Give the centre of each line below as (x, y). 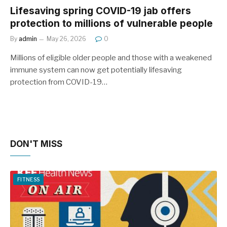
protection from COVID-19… (59, 82)
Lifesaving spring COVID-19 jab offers (101, 11)
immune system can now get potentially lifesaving (96, 70)
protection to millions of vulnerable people (111, 24)
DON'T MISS (36, 144)
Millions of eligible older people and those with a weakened (111, 58)
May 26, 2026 (66, 39)
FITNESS (29, 179)
